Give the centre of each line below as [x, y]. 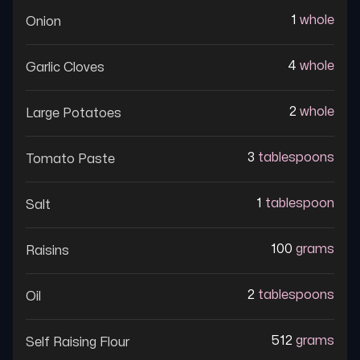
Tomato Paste [70, 159]
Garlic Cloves [65, 67]
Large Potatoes [74, 113]
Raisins [47, 251]
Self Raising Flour [78, 342]
